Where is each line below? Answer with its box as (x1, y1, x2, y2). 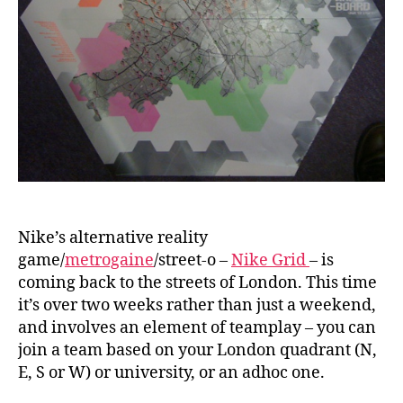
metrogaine (65, 250, 154, 272)
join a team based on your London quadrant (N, (18, 340, 377, 362)
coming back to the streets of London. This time (18, 273, 377, 294)
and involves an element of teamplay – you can (18, 318, 376, 339)
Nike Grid (231, 250, 309, 272)
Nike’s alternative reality (18, 228, 208, 249)
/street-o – (154, 250, 231, 272)
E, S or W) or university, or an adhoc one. (18, 363, 325, 384)
